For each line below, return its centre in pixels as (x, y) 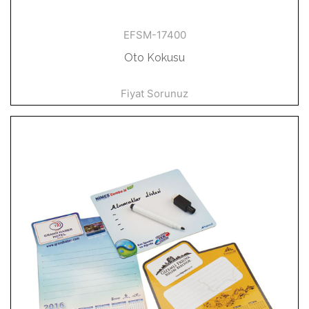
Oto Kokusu (154, 58)
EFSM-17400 (154, 35)
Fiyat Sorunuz (154, 93)
